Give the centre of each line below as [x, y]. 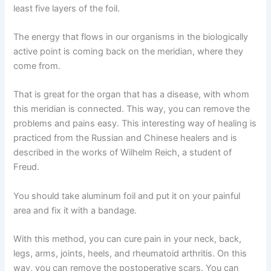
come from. [37, 66]
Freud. [27, 167]
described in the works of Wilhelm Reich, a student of [123, 153]
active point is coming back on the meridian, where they [129, 52]
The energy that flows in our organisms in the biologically [131, 37]
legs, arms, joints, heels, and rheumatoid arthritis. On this [130, 254]
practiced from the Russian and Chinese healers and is [126, 138]
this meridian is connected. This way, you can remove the [132, 109]
